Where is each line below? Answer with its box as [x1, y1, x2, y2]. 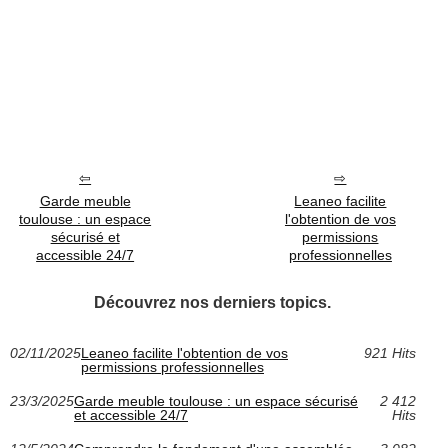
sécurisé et [50, 229, 120, 246]
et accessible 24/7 [74, 407, 188, 424]
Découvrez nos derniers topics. [94, 294, 332, 312]
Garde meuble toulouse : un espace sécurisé [74, 393, 358, 410]
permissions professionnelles [81, 359, 264, 376]
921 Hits [363, 345, 416, 362]
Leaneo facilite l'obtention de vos [81, 345, 288, 362]
